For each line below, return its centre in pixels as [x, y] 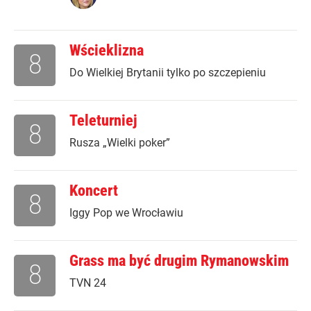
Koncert [94, 191]
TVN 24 [88, 283]
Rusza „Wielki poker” [120, 143]
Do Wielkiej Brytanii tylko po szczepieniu [168, 73]
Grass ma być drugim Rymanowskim [179, 261]
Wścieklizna [107, 51]
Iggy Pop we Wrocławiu [126, 213]
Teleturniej [103, 121]
